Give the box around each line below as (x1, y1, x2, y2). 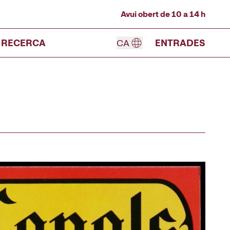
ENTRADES (155, 37, 205, 49)
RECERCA (1, 36, 46, 49)
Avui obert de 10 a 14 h (121, 8, 205, 20)
